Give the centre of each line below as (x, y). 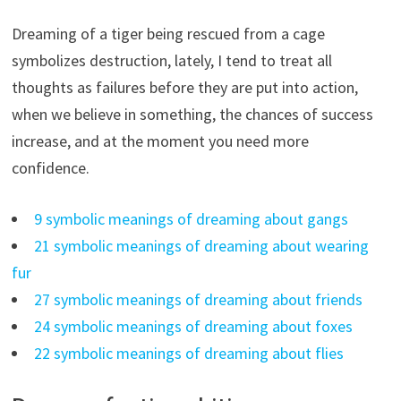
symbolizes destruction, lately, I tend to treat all (171, 61)
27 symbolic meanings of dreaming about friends (198, 300)
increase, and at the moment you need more (160, 141)
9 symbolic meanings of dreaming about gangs (191, 219)
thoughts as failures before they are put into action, (184, 88)
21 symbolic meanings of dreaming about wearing (201, 246)
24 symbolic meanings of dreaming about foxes (193, 327)
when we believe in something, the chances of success (192, 115)
